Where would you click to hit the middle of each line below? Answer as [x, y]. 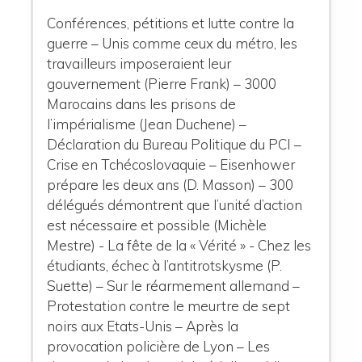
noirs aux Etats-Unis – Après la [143, 326]
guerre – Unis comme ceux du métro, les [173, 44]
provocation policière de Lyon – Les [159, 347]
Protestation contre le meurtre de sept [169, 306]
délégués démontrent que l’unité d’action [175, 205]
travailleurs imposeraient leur [139, 64]
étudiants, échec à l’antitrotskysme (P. [165, 266]
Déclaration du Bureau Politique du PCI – [175, 145]
